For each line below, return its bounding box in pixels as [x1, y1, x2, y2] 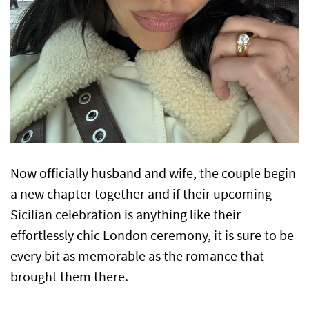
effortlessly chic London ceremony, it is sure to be [10, 226, 294, 244]
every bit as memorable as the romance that [10, 247, 264, 265]
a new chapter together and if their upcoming [10, 185, 272, 203]
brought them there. [10, 268, 128, 286]
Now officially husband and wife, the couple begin [10, 164, 296, 182]
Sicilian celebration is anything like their [10, 206, 241, 223]
